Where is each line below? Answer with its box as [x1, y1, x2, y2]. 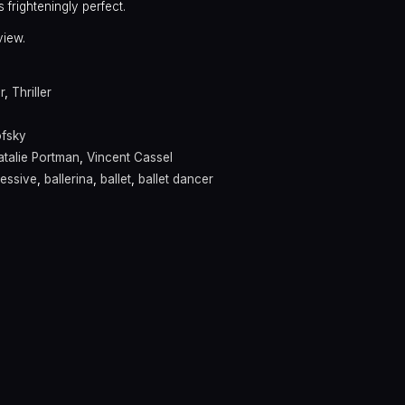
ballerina [44, 172, 93, 187]
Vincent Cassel [87, 150, 173, 165]
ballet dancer [138, 172, 213, 187]
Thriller [12, 85, 52, 100]
